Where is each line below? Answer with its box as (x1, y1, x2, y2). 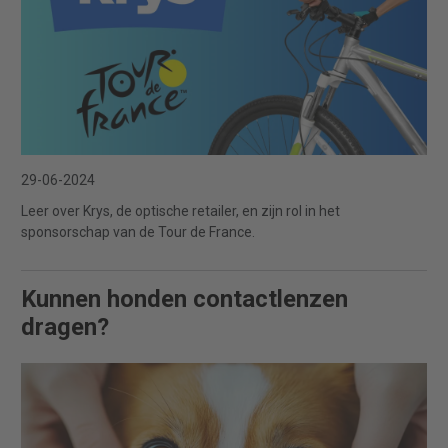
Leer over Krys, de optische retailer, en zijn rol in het (21, 202, 340, 219)
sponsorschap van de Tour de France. (21, 223, 255, 240)
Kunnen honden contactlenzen (21, 284, 348, 313)
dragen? (21, 312, 109, 341)
